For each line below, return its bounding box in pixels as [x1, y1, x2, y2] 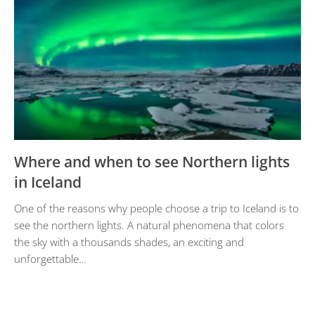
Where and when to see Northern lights [14, 152, 290, 172]
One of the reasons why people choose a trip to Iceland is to [14, 201, 299, 215]
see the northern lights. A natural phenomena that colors [14, 218, 284, 232]
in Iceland [14, 172, 82, 192]
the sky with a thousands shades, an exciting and [14, 235, 244, 249]
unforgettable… [14, 252, 86, 266]
